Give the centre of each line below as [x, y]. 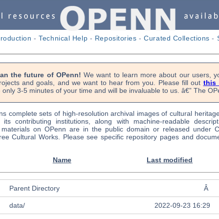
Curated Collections [177, 38]
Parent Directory [34, 188]
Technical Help [63, 38]
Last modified [170, 160]
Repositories [116, 38]
